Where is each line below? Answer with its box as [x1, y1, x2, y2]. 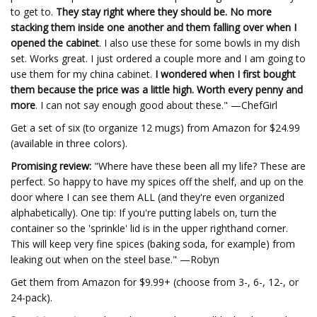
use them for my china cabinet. [11, 67, 155, 81]
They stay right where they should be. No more [56, 5, 272, 18]
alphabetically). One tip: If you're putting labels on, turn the [11, 206, 277, 219]
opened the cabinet [11, 36, 99, 50]
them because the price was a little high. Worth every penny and [11, 83, 303, 96]
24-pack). [11, 291, 52, 304]
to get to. [11, 5, 56, 18]
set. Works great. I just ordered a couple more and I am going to [11, 52, 306, 65]
